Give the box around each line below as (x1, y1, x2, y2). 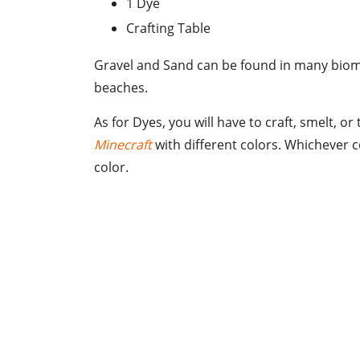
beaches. (94, 79, 148, 97)
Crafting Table (126, 19, 211, 38)
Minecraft (94, 136, 152, 154)
